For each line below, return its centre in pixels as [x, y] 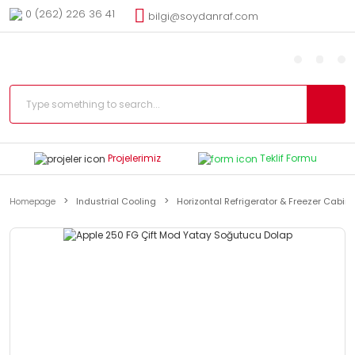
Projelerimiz [135, 158]
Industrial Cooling [116, 201]
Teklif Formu [288, 158]
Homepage [32, 201]
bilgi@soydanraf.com [203, 16]
